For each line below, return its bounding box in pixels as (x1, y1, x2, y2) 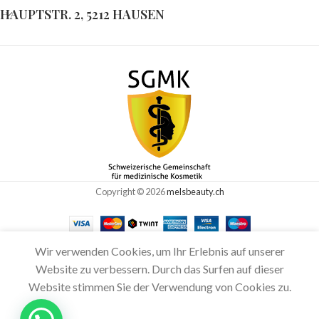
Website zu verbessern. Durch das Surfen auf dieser (35, 262, 284, 276)
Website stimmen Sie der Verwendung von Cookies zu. (28, 280, 291, 294)
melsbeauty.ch (166, 185, 224, 197)
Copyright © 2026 (95, 185, 167, 197)
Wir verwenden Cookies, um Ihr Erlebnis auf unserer (34, 244, 285, 258)
